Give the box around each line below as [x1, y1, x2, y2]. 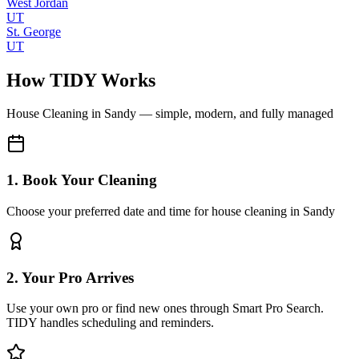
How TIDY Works [6, 69, 155, 91]
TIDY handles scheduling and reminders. [6, 316, 214, 330]
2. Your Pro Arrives [6, 268, 134, 286]
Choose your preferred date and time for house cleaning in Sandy [6, 204, 335, 218]
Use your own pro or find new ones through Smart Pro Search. [6, 301, 324, 316]
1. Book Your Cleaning [6, 171, 157, 189]
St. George [6, 24, 61, 38]
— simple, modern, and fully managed [136, 107, 333, 121]
